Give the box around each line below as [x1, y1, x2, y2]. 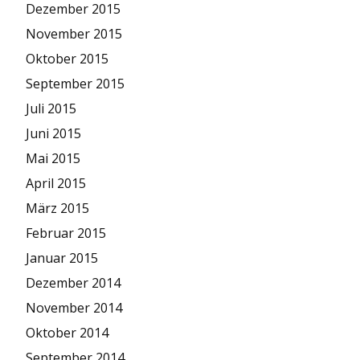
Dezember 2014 [26, 273, 121, 292]
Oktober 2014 [26, 323, 108, 342]
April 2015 [26, 174, 86, 192]
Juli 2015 [26, 99, 76, 117]
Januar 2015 [26, 248, 98, 267]
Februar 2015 [26, 223, 106, 242]
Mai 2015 [26, 149, 80, 167]
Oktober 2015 [26, 49, 108, 67]
